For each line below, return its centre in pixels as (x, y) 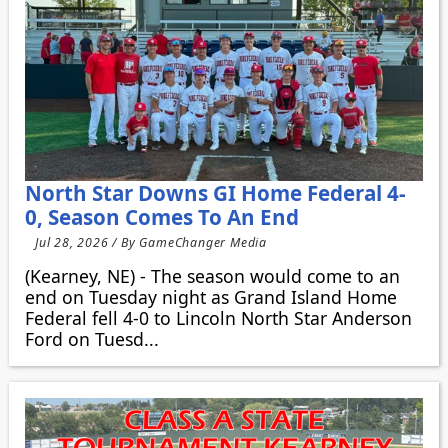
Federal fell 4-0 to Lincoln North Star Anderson (218, 317)
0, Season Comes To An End (161, 216)
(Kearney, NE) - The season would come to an (212, 275)
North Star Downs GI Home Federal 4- (215, 192)
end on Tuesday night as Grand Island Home (210, 296)
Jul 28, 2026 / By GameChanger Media (150, 243)
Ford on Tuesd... (91, 338)
